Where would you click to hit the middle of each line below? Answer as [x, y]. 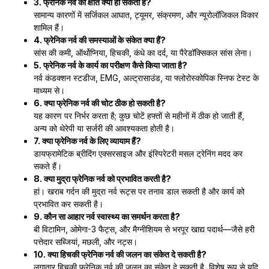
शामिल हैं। [49, 27]
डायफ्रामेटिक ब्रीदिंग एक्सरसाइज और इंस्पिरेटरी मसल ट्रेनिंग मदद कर [138, 153]
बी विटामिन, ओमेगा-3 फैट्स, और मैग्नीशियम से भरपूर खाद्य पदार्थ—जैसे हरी [144, 229]
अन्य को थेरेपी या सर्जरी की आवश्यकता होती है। [104, 128]
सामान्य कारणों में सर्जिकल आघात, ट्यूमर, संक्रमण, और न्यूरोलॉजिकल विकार [146, 15]
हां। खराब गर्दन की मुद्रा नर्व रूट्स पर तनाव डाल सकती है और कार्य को [139, 191]
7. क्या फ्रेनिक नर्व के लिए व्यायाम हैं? [87, 141]
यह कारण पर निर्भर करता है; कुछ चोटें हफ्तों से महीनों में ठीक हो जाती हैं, [139, 116]
